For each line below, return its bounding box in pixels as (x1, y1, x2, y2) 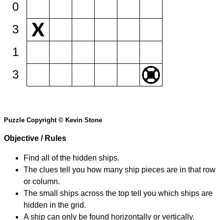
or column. (24, 177, 60, 186)
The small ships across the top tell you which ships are (24, 189, 213, 198)
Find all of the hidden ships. (24, 154, 119, 163)
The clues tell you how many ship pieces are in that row (24, 165, 216, 174)
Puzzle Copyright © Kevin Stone (4, 116, 102, 124)
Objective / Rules (4, 134, 66, 143)
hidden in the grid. (24, 201, 86, 210)
